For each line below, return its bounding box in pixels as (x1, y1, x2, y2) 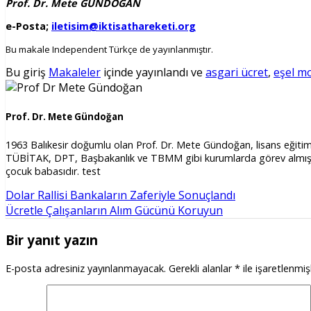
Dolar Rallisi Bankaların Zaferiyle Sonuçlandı (6, 187, 235, 203)
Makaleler (49, 64, 101, 80)
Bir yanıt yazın (6, 231, 98, 249)
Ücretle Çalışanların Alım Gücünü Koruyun (6, 203, 223, 219)
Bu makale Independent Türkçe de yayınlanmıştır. (6, 42, 213, 56)
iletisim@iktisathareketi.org (51, 19, 196, 33)
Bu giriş (6, 64, 49, 80)
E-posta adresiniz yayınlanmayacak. (6, 261, 166, 275)
